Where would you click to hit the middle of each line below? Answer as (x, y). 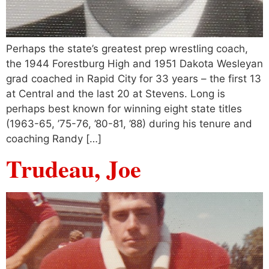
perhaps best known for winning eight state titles (124, 108)
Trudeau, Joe (74, 168)
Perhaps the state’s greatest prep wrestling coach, (127, 48)
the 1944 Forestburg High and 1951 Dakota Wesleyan (134, 63)
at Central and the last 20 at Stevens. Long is (116, 93)
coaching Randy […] (54, 138)
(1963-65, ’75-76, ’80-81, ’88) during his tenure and (129, 123)
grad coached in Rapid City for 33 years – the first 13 (134, 78)
